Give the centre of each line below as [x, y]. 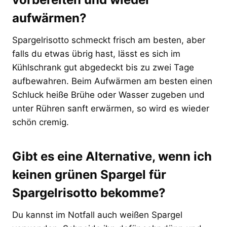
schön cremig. [41, 122]
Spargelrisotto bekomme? [89, 193]
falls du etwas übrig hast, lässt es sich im [96, 53]
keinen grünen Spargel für [89, 174]
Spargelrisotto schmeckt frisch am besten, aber [109, 40]
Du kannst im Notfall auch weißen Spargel [97, 215]
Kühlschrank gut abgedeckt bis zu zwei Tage [103, 67]
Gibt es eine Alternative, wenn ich [112, 156]
